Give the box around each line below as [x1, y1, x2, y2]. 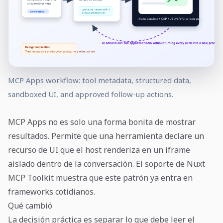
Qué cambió [8, 200, 52, 211]
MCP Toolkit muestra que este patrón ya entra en [8, 172, 193, 183]
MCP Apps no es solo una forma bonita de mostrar [8, 116, 196, 127]
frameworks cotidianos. [8, 186, 95, 197]
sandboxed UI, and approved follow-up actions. [8, 89, 173, 99]
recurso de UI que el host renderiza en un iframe [8, 144, 190, 155]
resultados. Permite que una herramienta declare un [8, 130, 204, 141]
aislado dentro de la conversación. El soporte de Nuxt [8, 158, 205, 169]
